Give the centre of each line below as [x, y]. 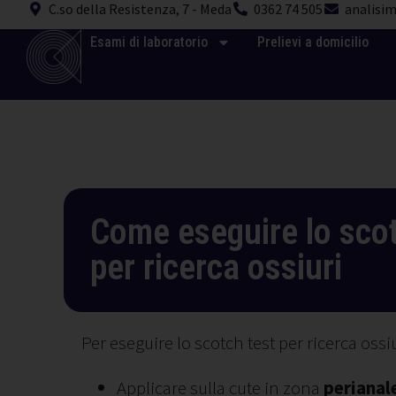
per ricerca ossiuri [216, 267]
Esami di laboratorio [148, 42]
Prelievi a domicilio [312, 42]
